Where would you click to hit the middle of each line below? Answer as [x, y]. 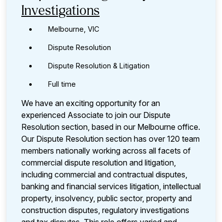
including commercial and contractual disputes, [104, 175]
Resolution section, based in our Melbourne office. [111, 127]
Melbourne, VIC [74, 29]
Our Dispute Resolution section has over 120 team [111, 139]
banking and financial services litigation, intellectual [111, 187]
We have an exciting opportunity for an [91, 103]
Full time [62, 84]
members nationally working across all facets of [106, 151]
